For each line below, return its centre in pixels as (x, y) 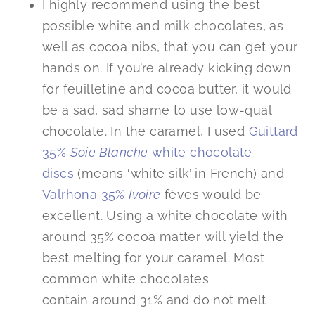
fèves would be (211, 195)
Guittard (273, 131)
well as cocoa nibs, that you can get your (170, 47)
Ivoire (145, 195)
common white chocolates (126, 279)
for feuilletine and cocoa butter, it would (167, 89)
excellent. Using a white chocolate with (165, 216)
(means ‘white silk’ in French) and (179, 174)
